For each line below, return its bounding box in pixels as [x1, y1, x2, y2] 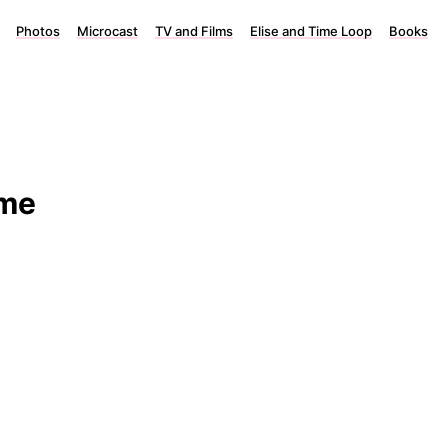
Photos [16, 23, 60, 39]
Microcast [77, 23, 138, 39]
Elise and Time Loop [250, 23, 372, 39]
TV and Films [155, 23, 233, 39]
